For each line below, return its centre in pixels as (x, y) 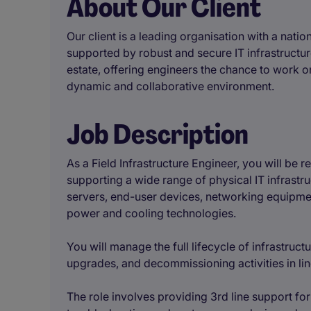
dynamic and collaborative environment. (170, 86)
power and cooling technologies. (151, 213)
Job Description (158, 134)
